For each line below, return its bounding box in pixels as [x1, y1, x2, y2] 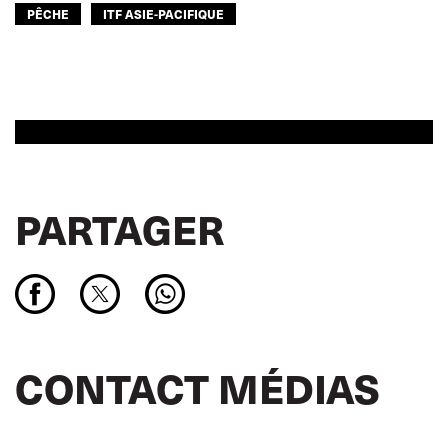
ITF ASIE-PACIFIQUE [103, 5, 224, 22]
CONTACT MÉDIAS [15, 359, 380, 416]
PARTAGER [15, 200, 224, 257]
